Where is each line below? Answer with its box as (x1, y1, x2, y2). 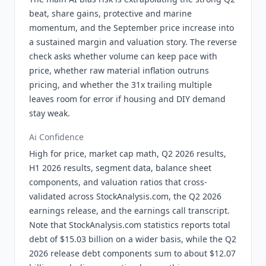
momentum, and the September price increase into (29, 22, 234, 33)
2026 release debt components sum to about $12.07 (29, 248, 236, 259)
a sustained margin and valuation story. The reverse (29, 36, 237, 47)
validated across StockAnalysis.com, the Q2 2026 (29, 191, 221, 202)
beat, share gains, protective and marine (29, 8, 192, 19)
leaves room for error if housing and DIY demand (29, 93, 226, 104)
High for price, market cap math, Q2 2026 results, (29, 148, 226, 159)
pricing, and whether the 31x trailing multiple (29, 79, 212, 90)
